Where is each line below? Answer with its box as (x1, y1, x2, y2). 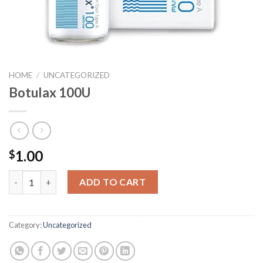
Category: (9, 220, 43, 230)
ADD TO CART (79, 176, 146, 188)
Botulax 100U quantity (8, 171, 100, 182)
